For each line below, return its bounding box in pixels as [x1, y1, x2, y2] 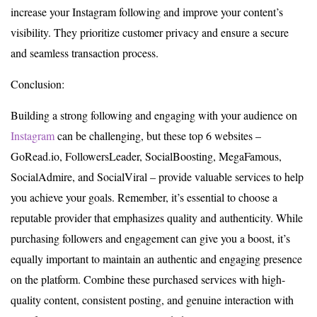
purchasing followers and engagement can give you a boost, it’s [11, 231, 290, 246]
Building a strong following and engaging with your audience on [11, 108, 297, 122]
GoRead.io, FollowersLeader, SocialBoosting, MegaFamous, [11, 149, 282, 163]
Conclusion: [11, 76, 64, 91]
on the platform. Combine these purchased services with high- [11, 272, 285, 287]
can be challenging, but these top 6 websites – [54, 128, 261, 143]
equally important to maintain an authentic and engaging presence [11, 251, 302, 266]
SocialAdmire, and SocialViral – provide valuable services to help [11, 169, 304, 184]
